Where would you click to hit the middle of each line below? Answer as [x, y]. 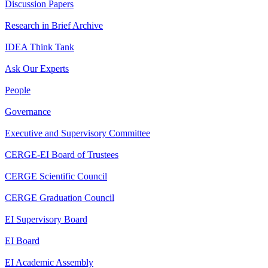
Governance [28, 112]
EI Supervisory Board [46, 219]
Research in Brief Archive [54, 25]
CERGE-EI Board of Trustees [62, 155]
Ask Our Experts [37, 68]
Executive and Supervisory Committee [77, 133]
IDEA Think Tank [39, 47]
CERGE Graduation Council [60, 198]
